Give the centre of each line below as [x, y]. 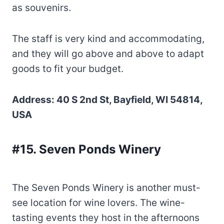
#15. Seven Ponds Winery [86, 149]
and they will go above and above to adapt [108, 53]
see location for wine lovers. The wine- [98, 202]
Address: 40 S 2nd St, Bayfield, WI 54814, [107, 99]
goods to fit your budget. [68, 68]
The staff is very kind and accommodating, [108, 38]
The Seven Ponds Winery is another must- [106, 187]
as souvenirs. [41, 7]
